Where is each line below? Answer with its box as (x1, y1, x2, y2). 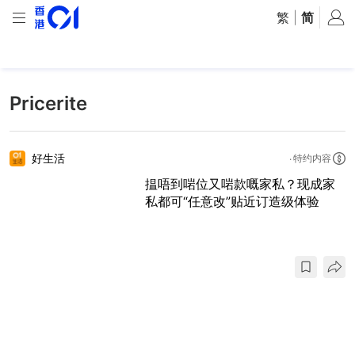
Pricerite (10, 92, 87, 115)
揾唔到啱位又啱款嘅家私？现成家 (145, 176, 335, 192)
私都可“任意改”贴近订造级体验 (145, 193, 319, 209)
